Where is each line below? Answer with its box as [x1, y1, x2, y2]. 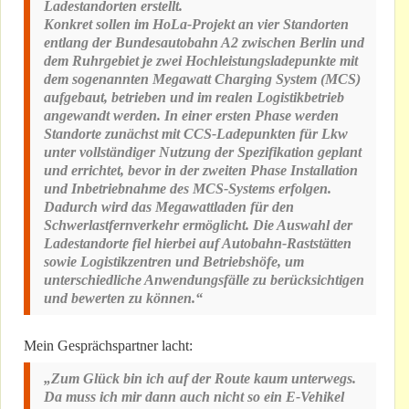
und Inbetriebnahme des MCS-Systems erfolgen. [44, 181, 331, 197]
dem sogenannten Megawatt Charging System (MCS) [44, 71, 361, 88]
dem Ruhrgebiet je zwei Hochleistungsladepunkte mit [44, 53, 358, 69]
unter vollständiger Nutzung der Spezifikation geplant [44, 144, 362, 161]
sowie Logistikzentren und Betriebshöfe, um [44, 254, 304, 270]
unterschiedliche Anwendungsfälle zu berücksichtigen [44, 272, 364, 288]
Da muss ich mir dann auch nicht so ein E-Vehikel [44, 389, 344, 405]
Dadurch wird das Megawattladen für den [44, 199, 294, 215]
